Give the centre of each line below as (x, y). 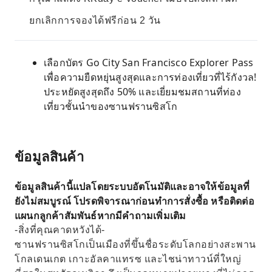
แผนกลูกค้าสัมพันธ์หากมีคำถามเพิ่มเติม (100, 216)
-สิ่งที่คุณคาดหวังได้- (60, 230)
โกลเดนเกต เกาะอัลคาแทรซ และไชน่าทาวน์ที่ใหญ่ (128, 259)
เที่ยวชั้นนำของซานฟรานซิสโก (111, 106)
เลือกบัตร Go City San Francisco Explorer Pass (149, 63)
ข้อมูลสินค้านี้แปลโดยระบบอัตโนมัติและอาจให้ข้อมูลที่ (132, 186)
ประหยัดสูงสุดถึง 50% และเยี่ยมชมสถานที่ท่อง (142, 92)
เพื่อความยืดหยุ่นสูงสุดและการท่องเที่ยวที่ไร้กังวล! (150, 77)
